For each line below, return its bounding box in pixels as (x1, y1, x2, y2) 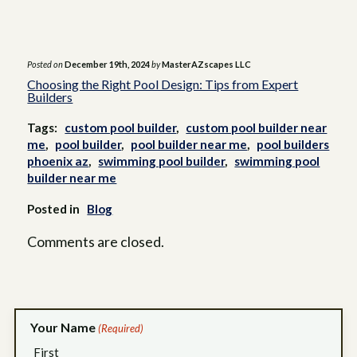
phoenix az (27, 154, 89, 169)
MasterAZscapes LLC (162, 59, 252, 70)
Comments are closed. (27, 233, 165, 251)
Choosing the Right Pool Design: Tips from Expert (27, 76, 299, 92)
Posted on (27, 59, 64, 70)
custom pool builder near (186, 120, 328, 135)
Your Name (29, 319, 96, 335)
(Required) (98, 321, 144, 335)
